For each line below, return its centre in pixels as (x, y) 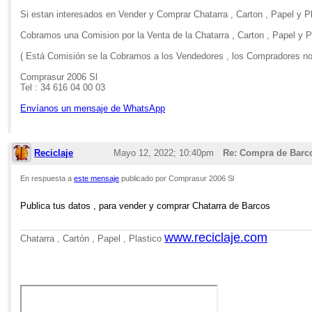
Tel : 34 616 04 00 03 (63, 87)
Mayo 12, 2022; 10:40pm (163, 153)
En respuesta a (47, 179)
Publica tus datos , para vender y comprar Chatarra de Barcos (146, 206)
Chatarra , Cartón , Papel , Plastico (93, 238)
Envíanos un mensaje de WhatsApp (93, 108)
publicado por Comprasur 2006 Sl (177, 179)
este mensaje (97, 179)
